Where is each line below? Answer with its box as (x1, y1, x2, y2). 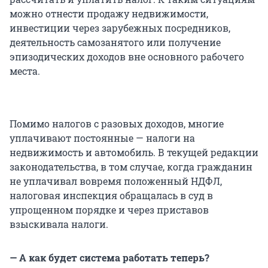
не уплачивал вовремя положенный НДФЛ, (10, 175, 222, 188)
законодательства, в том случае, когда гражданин (10, 160, 252, 173)
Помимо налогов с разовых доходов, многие (10, 117, 224, 130)
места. (10, 65, 40, 78)
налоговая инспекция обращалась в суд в (10, 189, 213, 202)
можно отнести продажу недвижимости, (10, 7, 208, 20)
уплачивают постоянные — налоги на (10, 132, 195, 145)
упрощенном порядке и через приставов (10, 203, 209, 217)
